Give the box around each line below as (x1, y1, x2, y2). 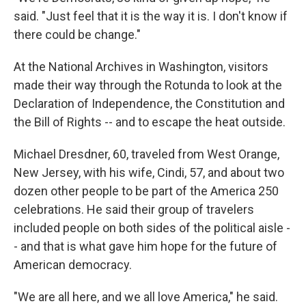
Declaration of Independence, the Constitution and (14, 96, 285, 111)
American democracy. (14, 258, 132, 272)
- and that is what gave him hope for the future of (14, 239, 277, 253)
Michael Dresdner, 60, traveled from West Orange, (14, 147, 279, 161)
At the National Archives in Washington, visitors (14, 59, 268, 74)
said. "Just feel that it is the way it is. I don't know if (14, 9, 288, 23)
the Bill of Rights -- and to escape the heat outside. (14, 115, 286, 129)
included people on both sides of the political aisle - (14, 221, 290, 235)
